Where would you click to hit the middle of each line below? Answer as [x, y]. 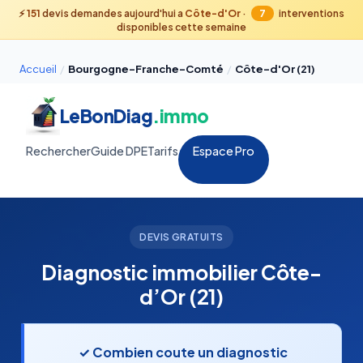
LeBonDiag [106, 116]
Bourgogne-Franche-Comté [146, 69]
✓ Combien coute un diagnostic [183, 352]
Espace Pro [224, 151]
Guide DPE [119, 151]
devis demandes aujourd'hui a [113, 13]
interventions [311, 13]
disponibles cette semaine [181, 27]
